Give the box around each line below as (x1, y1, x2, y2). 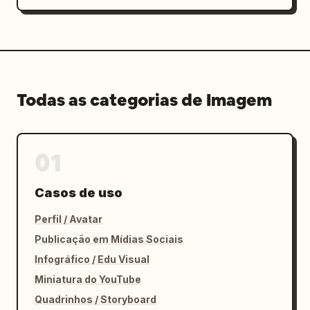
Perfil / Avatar (35, 213, 102, 225)
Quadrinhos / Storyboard (35, 293, 156, 305)
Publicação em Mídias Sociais (35, 233, 183, 245)
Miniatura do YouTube (35, 273, 141, 285)
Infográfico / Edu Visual (35, 253, 149, 265)
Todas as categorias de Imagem (17, 89, 272, 111)
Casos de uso (35, 185, 122, 200)
